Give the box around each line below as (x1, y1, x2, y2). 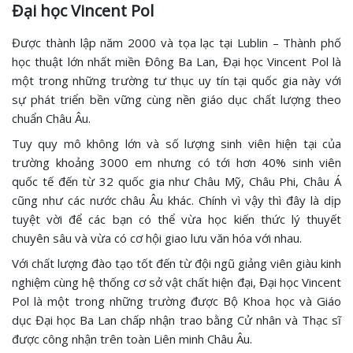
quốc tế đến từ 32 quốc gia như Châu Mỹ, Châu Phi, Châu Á (12, 173, 341, 189)
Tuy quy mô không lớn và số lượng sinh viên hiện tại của (12, 136, 341, 151)
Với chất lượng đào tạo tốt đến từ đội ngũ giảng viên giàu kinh (12, 255, 341, 271)
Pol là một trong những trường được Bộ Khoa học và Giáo (12, 293, 341, 309)
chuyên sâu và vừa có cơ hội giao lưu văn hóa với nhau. (12, 230, 302, 246)
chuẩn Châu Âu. (12, 110, 91, 126)
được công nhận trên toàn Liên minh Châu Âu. (12, 331, 252, 347)
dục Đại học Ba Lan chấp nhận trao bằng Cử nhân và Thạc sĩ (12, 312, 341, 328)
